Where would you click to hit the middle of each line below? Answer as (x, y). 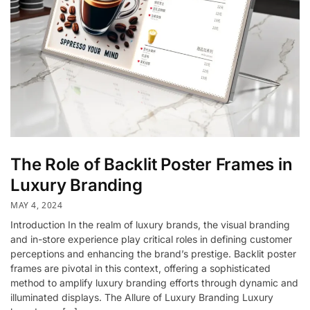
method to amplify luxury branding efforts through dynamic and (154, 283)
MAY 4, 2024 (37, 206)
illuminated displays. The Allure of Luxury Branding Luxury (142, 298)
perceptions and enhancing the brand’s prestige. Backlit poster (153, 254)
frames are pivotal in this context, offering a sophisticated (140, 268)
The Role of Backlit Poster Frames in (152, 164)
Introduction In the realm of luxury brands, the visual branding (150, 225)
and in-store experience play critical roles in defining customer (151, 239)
